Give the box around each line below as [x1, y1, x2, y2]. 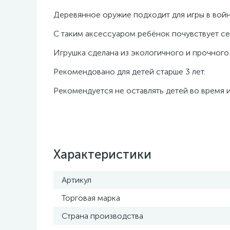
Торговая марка [62, 193, 120, 203]
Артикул [62, 175, 91, 185]
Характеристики [53, 147, 151, 162]
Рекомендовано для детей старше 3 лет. [53, 67, 205, 76]
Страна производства [62, 211, 143, 221]
